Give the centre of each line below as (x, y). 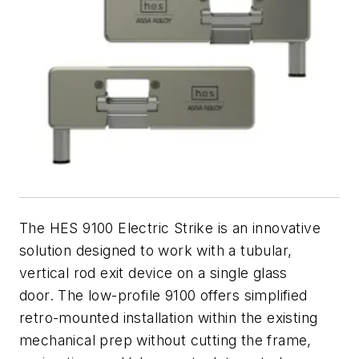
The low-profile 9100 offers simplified (183, 295)
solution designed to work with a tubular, (156, 250)
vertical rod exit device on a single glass (153, 272)
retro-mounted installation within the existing (169, 317)
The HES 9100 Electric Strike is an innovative (170, 228)
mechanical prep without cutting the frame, (165, 340)
